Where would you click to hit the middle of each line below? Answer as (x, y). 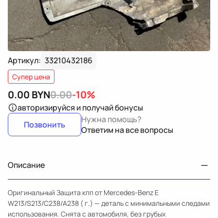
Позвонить (45, 125)
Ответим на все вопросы (127, 130)
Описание (26, 165)
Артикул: (24, 60)
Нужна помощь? (111, 119)
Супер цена (31, 77)
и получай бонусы (110, 108)
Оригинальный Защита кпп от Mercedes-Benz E (83, 192)
